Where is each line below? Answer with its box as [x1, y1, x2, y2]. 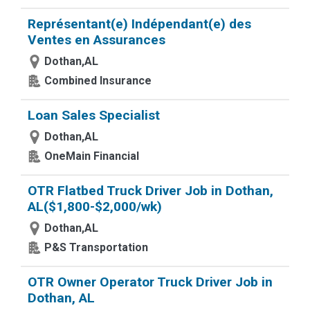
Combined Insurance [44, 74, 152, 87]
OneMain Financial [44, 149, 139, 163]
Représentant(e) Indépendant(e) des [28, 16, 251, 32]
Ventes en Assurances [28, 32, 165, 48]
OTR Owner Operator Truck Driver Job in [28, 274, 273, 290]
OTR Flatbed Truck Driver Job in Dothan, [28, 183, 273, 199]
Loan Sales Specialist [28, 107, 160, 123]
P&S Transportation [44, 241, 148, 254]
